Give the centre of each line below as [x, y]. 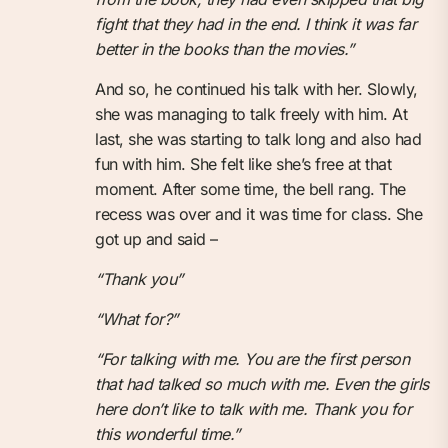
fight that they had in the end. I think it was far [255, 23]
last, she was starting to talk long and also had [258, 138]
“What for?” [136, 318]
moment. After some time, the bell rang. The [250, 188]
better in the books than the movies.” [224, 48]
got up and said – [156, 238]
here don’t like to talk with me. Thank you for [253, 408]
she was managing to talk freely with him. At [251, 113]
